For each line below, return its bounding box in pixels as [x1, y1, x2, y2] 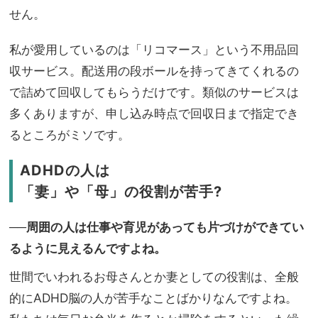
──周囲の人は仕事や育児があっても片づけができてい [9, 219, 304, 234]
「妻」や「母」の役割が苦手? [20, 182, 222, 200]
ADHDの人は [20, 161, 110, 179]
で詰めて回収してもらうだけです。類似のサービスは [9, 84, 299, 99]
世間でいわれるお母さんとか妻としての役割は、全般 [9, 268, 299, 284]
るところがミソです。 [9, 126, 130, 142]
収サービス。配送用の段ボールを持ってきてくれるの [9, 62, 299, 78]
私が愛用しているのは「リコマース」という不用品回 [9, 41, 299, 57]
